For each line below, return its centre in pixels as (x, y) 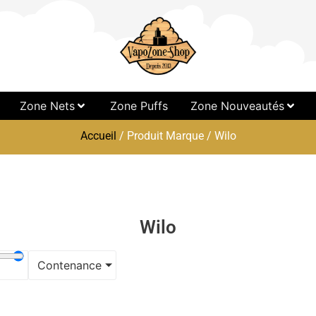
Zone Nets (47, 106)
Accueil (98, 136)
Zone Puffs (139, 106)
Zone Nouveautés (237, 106)
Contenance (70, 265)
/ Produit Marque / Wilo (176, 136)
